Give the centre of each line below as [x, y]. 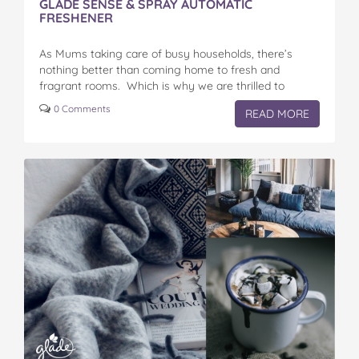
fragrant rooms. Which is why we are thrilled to [162, 86]
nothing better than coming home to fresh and [159, 70]
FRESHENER [76, 18]
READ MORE [277, 114]
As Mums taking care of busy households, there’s [166, 54]
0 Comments [82, 109]
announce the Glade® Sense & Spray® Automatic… [167, 102]
